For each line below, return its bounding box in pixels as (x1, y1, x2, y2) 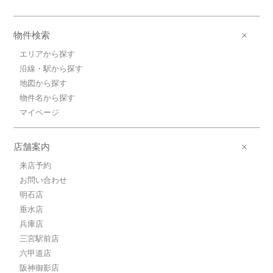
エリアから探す (19, 49, 76, 58)
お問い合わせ (19, 175, 68, 185)
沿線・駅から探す (19, 63, 83, 73)
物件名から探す (19, 93, 76, 102)
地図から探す (19, 78, 68, 88)
